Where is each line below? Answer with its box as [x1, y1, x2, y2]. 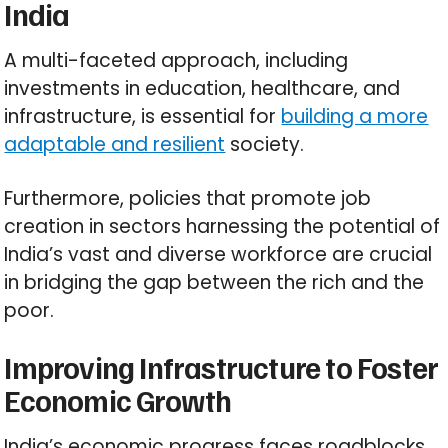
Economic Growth [4, 380, 232, 419]
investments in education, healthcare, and [4, 74, 401, 102]
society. [225, 130, 305, 158]
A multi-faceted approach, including [4, 46, 349, 74]
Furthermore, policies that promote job [4, 184, 372, 212]
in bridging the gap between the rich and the [4, 268, 425, 296]
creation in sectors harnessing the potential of [4, 212, 441, 240]
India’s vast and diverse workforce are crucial [4, 240, 433, 268]
